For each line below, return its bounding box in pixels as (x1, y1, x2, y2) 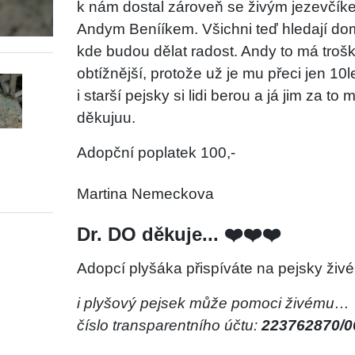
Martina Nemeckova (76, 185, 214, 202)
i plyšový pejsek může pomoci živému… (76, 294, 349, 311)
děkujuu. (76, 109, 136, 126)
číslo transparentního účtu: (76, 316, 261, 334)
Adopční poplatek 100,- (76, 143, 235, 161)
